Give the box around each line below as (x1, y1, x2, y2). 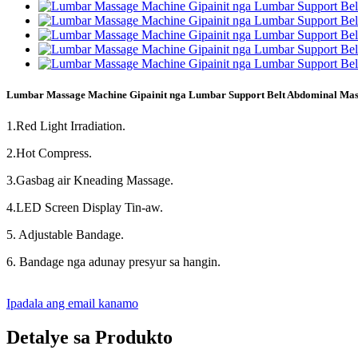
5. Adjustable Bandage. (6, 228, 124, 242)
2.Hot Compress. (6, 146, 92, 161)
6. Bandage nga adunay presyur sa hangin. (6, 255, 221, 269)
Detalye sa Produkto (6, 327, 173, 348)
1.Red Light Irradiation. (6, 119, 125, 133)
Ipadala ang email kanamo (6, 296, 138, 311)
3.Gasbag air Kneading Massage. (6, 173, 173, 188)
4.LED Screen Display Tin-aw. (6, 201, 163, 215)
